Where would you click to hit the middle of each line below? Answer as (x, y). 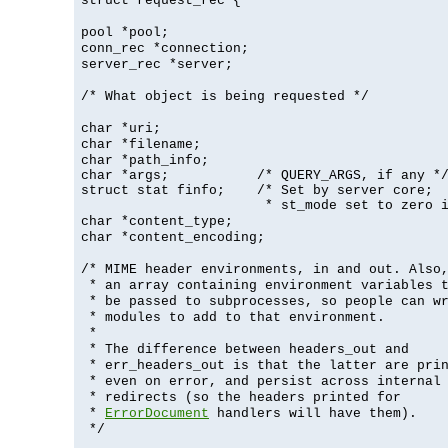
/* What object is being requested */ (225, 96)
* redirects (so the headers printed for (241, 397)
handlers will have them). (313, 413)
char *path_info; (145, 160)
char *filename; (141, 144)
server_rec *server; (157, 64)
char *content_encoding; (173, 237)
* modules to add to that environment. (233, 317)
